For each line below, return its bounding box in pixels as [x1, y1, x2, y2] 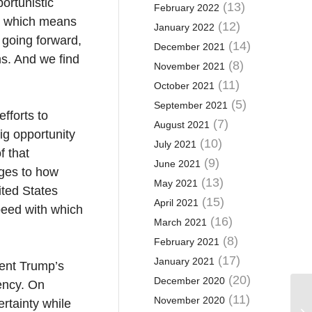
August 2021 [153, 119, 210, 130]
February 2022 [153, 2, 219, 13]
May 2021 [153, 178, 198, 189]
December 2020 [153, 275, 225, 286]
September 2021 [153, 100, 228, 111]
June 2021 [153, 158, 201, 169]
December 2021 [153, 41, 225, 52]
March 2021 [153, 217, 207, 228]
